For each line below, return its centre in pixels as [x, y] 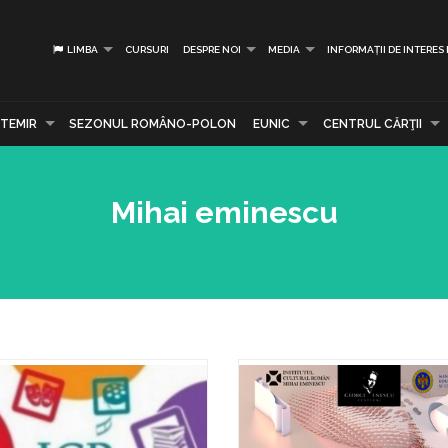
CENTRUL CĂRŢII [372, 124]
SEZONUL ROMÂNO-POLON [153, 124]
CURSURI [147, 49]
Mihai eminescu [224, 212]
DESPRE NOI [212, 49]
